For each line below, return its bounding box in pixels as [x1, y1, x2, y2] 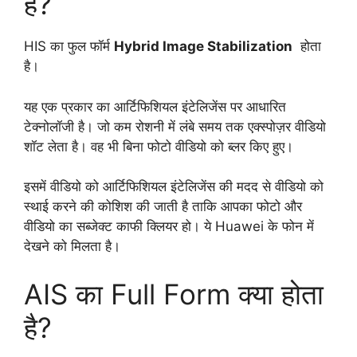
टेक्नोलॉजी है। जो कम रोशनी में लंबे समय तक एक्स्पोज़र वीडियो [24, 118, 326, 135]
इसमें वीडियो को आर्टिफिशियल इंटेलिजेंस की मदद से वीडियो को [24, 178, 324, 195]
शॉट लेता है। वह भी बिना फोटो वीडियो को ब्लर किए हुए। [24, 138, 297, 155]
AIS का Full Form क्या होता [24, 277, 324, 311]
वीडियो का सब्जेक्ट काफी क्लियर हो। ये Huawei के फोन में [24, 218, 314, 235]
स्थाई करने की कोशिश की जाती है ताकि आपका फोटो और [24, 198, 302, 215]
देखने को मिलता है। [24, 238, 120, 255]
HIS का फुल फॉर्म [24, 38, 114, 55]
